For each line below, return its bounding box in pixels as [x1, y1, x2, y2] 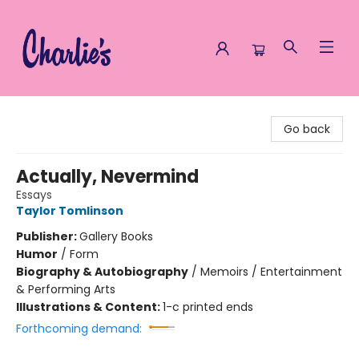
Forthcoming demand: [16, 321, 142, 337]
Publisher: [16, 228, 79, 244]
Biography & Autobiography [16, 264, 188, 280]
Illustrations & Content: [16, 299, 163, 315]
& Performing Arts [16, 281, 115, 297]
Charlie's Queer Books [12, 103, 133, 119]
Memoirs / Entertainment [200, 264, 342, 280]
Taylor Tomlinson [16, 203, 123, 219]
